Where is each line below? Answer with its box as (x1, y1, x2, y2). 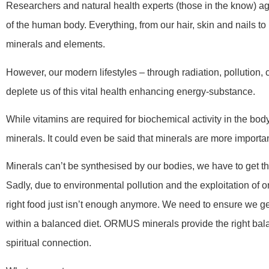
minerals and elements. (6, 39, 105, 50)
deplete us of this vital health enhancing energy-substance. (6, 86, 255, 97)
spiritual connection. (6, 238, 91, 249)
